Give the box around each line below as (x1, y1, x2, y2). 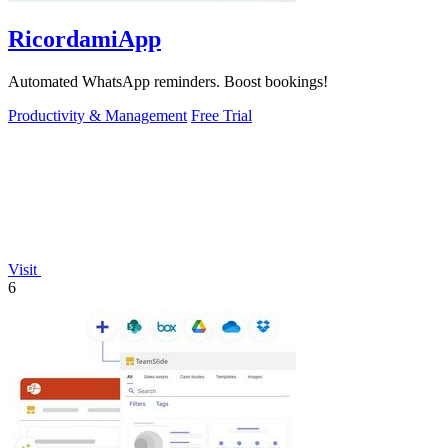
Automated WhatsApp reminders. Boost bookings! (8, 72, 328, 90)
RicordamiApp (8, 26, 161, 53)
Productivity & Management (8, 106, 187, 124)
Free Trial (191, 106, 252, 124)
